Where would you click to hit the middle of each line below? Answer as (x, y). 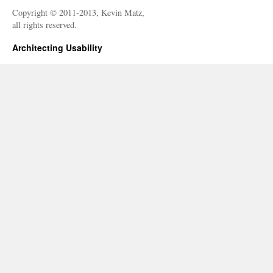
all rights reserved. (44, 24)
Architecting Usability (57, 47)
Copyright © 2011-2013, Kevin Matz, (78, 12)
